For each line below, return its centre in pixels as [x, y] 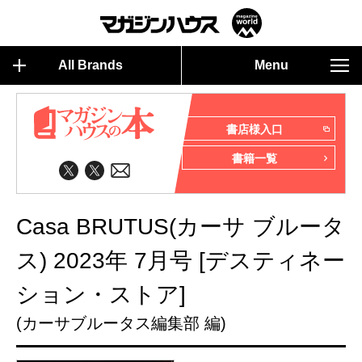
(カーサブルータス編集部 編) [121, 323]
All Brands [90, 65]
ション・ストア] [101, 295]
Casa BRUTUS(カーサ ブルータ [181, 227]
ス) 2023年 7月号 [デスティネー [181, 261]
